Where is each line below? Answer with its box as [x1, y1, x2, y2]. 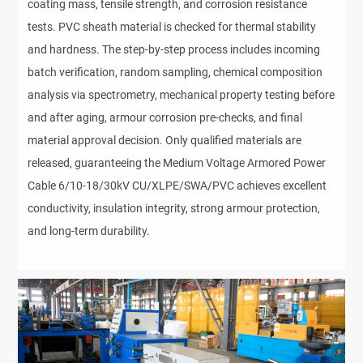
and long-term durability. [28, 224, 151, 238]
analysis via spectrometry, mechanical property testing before [28, 88, 335, 102]
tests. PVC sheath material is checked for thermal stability [28, 20, 317, 34]
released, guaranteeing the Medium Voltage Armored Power [28, 156, 327, 170]
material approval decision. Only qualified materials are [28, 134, 302, 147]
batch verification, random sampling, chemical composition [28, 66, 323, 79]
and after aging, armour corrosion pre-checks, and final [28, 111, 303, 125]
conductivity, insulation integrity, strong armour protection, [28, 202, 321, 216]
